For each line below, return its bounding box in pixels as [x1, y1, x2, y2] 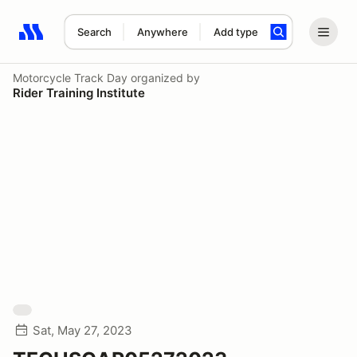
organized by [127, 71, 200, 84]
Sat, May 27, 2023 [33, 323, 132, 338]
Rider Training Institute [13, 85, 145, 100]
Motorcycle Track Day [13, 71, 127, 84]
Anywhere [136, 25, 188, 38]
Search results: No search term [18, 33, 204, 49]
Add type [213, 25, 258, 38]
